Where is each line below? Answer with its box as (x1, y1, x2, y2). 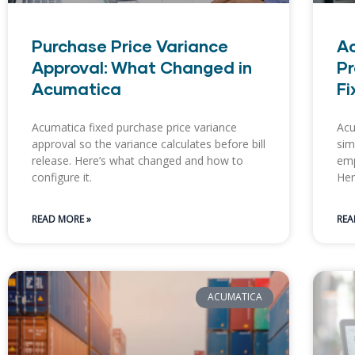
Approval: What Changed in (32, 57, 252, 78)
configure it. (32, 170, 92, 185)
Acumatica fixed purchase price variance (32, 120, 237, 136)
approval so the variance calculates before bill (32, 136, 265, 152)
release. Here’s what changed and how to (32, 153, 243, 169)
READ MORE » (32, 212, 91, 227)
